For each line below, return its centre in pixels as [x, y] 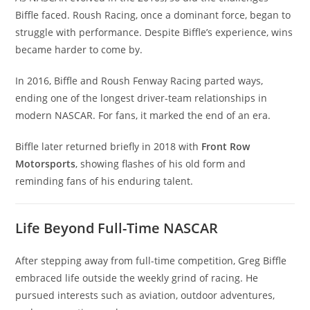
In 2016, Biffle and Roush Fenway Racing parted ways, [139, 81]
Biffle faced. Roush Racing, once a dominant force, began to [153, 15]
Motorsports [46, 164]
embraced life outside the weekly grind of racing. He [137, 278]
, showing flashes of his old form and [161, 164]
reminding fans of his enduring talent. [104, 181]
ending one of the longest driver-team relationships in [142, 98]
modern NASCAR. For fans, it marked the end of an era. [143, 115]
